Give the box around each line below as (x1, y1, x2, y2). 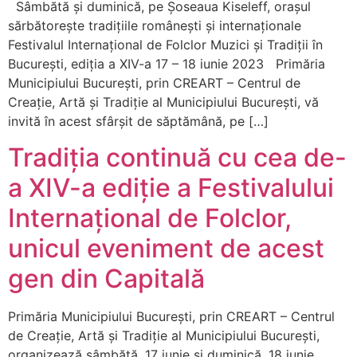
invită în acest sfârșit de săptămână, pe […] (8, 113, 269, 130)
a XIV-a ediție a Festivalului (8, 171, 334, 203)
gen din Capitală (8, 262, 205, 294)
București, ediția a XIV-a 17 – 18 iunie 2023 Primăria (8, 56, 325, 73)
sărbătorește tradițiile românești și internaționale (8, 18, 309, 34)
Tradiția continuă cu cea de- (8, 141, 347, 173)
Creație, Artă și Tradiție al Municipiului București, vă (8, 94, 319, 111)
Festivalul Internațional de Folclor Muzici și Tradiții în (8, 37, 323, 53)
